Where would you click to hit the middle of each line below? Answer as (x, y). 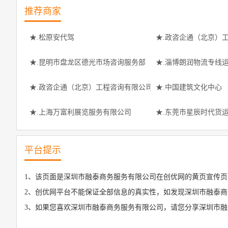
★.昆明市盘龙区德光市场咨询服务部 (88, 62)
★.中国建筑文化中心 (189, 87)
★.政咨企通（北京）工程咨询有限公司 (91, 87)
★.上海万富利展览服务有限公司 (80, 112)
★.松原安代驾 (52, 37)
